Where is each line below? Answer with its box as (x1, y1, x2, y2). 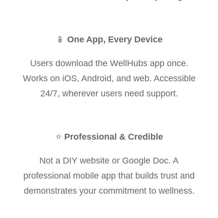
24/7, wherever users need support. (40, 88, 178, 98)
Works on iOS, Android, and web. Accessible (22, 73, 196, 83)
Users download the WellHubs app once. (30, 58, 188, 68)
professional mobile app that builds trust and (23, 170, 195, 181)
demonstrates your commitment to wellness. (23, 185, 195, 196)
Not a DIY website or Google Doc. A (39, 155, 179, 165)
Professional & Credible (64, 131, 163, 142)
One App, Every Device (64, 34, 163, 44)
